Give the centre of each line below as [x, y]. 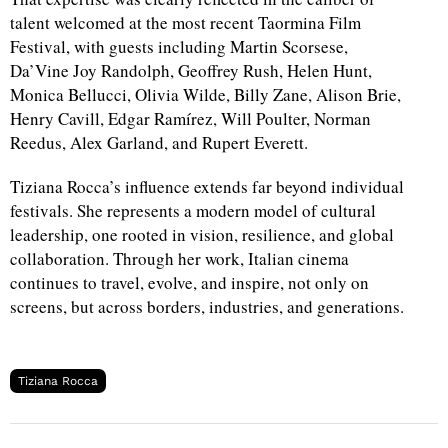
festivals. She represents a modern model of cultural [193, 211]
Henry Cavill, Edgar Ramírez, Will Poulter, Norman [190, 119]
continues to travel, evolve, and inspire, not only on [189, 283]
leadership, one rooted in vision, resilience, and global [202, 235]
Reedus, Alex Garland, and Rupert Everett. [159, 143]
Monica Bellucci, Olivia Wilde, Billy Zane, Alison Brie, [205, 95]
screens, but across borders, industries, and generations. [207, 307]
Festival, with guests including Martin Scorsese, [179, 47]
